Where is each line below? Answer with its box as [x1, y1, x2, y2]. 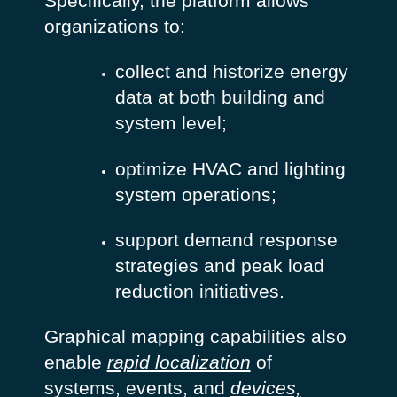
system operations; [114, 183, 276, 205]
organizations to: [43, 15, 185, 36]
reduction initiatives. [114, 281, 284, 301]
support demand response [114, 230, 338, 250]
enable [43, 352, 107, 373]
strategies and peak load [114, 255, 324, 276]
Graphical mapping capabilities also [43, 326, 346, 347]
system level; [114, 113, 227, 134]
